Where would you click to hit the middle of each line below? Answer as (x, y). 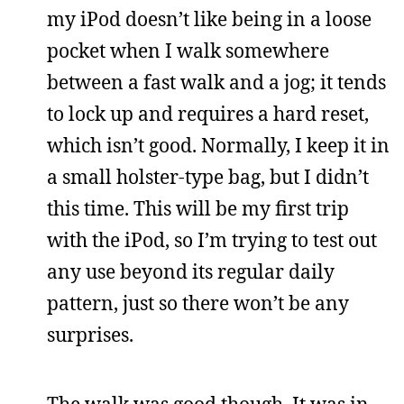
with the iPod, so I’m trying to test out (212, 240)
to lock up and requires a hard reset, (208, 114)
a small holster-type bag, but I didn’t (208, 177)
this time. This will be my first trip (198, 208)
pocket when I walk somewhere (188, 50)
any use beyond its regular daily (191, 271)
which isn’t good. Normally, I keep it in (218, 145)
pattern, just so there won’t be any (198, 303)
